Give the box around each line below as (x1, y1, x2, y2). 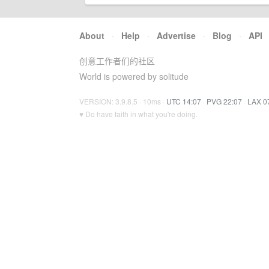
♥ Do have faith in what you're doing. (79, 109, 198, 119)
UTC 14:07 (166, 96, 201, 106)
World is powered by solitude (79, 70, 189, 82)
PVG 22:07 (207, 96, 242, 106)
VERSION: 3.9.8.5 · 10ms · (79, 96, 166, 106)
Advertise (157, 29, 196, 41)
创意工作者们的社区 (79, 55, 155, 67)
